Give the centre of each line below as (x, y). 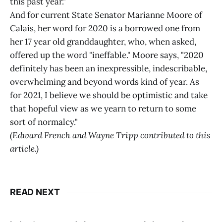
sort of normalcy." (44, 122)
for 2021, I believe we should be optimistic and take (109, 95)
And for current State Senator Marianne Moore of (106, 15)
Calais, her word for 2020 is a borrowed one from (105, 28)
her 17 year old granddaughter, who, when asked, (103, 41)
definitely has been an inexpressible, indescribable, (109, 68)
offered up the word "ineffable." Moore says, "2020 (107, 55)
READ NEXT (35, 192)
